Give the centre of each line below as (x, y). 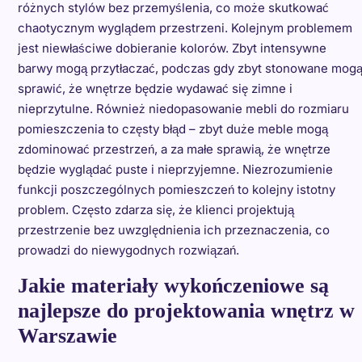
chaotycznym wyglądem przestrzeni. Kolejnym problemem (185, 28)
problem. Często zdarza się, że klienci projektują (156, 210)
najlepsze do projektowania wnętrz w (186, 311)
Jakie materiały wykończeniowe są (173, 286)
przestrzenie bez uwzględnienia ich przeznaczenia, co (173, 230)
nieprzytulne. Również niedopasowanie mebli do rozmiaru (183, 109)
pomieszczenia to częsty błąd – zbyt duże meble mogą (173, 129)
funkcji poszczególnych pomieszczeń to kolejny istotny (176, 190)
